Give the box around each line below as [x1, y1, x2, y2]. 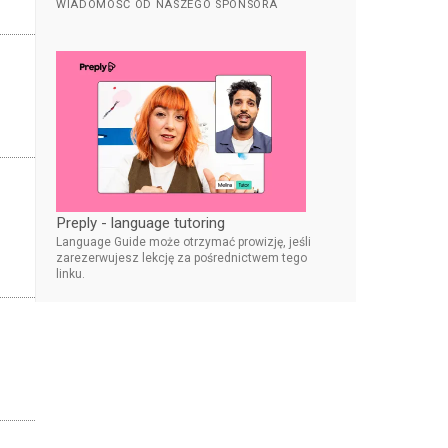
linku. [56, 266, 85, 281]
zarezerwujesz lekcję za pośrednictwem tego [56, 250, 307, 265]
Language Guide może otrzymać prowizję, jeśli [56, 234, 311, 249]
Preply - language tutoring [56, 213, 225, 232]
